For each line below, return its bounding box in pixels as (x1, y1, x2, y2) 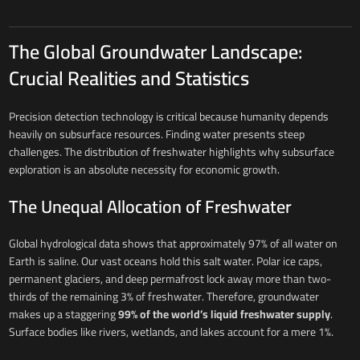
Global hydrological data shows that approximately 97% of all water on (8, 233, 337, 255)
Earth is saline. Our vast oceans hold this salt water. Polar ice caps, (8, 251, 322, 272)
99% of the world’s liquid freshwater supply (117, 304, 330, 325)
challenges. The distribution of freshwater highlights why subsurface (8, 141, 334, 163)
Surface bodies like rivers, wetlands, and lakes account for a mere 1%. (8, 321, 333, 343)
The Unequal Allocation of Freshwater (8, 190, 292, 224)
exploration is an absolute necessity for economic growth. (8, 159, 280, 181)
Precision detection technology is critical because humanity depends (8, 106, 329, 128)
